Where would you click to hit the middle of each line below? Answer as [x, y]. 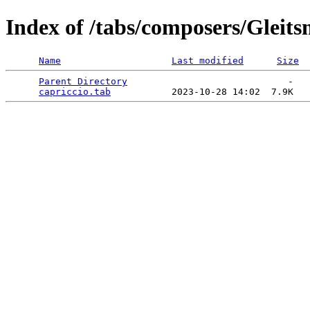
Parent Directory [83, 81]
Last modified [208, 60]
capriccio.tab [75, 91]
